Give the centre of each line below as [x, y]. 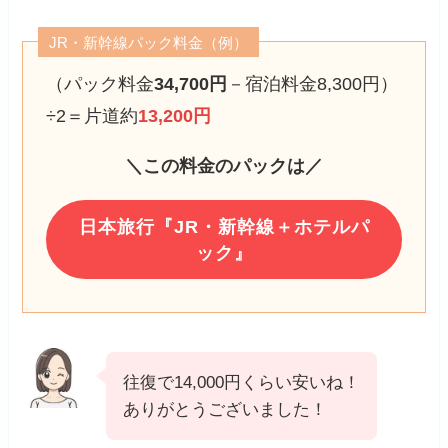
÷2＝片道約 [91, 116]
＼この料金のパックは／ [224, 166]
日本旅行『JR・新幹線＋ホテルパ [224, 226]
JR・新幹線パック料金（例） [149, 42]
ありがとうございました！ [225, 410]
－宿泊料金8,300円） [312, 84]
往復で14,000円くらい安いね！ [242, 383]
